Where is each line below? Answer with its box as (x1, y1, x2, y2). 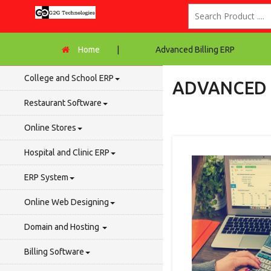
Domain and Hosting (24, 222, 101, 232)
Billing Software (24, 247, 84, 257)
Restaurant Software (24, 98, 102, 108)
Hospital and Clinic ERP (24, 148, 109, 158)
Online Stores (24, 123, 76, 133)
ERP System (24, 172, 68, 183)
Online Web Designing (24, 197, 109, 207)
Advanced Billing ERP (155, 45, 235, 55)
